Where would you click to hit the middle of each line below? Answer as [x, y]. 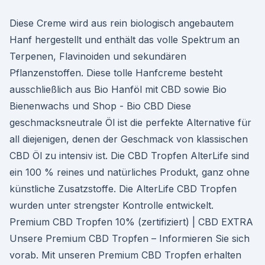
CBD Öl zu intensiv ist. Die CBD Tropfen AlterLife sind [129, 156]
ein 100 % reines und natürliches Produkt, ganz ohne [130, 172]
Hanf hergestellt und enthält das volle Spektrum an [125, 40]
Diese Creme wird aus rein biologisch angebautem [122, 23]
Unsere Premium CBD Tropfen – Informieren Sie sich [130, 238]
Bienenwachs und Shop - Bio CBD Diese [100, 106]
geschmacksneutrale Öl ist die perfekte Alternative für [130, 122]
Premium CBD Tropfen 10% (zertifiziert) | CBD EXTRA [131, 222]
